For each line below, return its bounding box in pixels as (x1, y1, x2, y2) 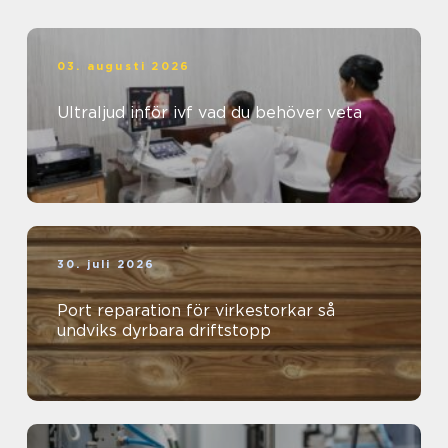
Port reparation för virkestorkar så (57, 301, 318, 321)
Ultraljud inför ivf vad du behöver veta (198, 103, 362, 123)
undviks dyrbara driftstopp (57, 321, 271, 341)
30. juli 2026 (57, 257, 156, 272)
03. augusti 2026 (57, 59, 191, 74)
